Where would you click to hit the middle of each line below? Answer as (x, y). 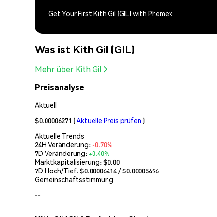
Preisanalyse (60, 87)
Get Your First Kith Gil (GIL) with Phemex (110, 13)
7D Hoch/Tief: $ (60, 170)
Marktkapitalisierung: (69, 162)
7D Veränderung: (62, 153)
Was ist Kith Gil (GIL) (85, 49)
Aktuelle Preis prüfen (109, 120)
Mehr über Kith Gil (68, 69)
